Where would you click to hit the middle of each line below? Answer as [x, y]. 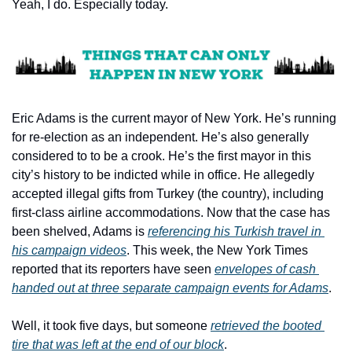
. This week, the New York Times [217, 250]
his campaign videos [69, 250]
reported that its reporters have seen [113, 269]
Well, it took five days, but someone [111, 325]
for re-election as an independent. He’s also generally [160, 137]
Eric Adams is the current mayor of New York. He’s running [174, 118]
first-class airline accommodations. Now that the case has [171, 212]
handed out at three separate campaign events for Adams [170, 288]
